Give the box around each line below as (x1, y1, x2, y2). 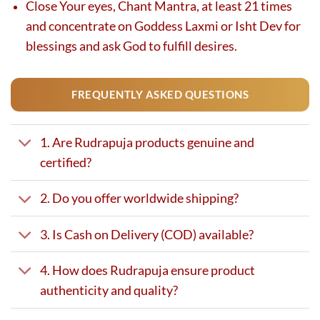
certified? (39, 154, 91, 171)
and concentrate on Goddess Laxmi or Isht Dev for (26, 18, 301, 34)
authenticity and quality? (39, 282, 178, 299)
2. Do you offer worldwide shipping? (39, 190, 239, 206)
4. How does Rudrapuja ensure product (39, 262, 255, 279)
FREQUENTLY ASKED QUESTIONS (71, 88, 249, 101)
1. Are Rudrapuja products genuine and (39, 134, 254, 151)
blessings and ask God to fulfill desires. (26, 38, 237, 54)
